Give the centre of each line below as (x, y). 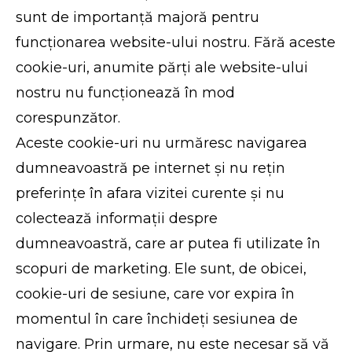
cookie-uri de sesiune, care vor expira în (156, 294)
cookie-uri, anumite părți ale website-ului (162, 68)
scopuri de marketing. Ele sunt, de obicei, (161, 269)
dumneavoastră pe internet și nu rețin (151, 168)
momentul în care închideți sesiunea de (157, 319)
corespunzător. (68, 118)
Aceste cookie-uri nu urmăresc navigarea (162, 143)
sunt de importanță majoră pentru (138, 17)
